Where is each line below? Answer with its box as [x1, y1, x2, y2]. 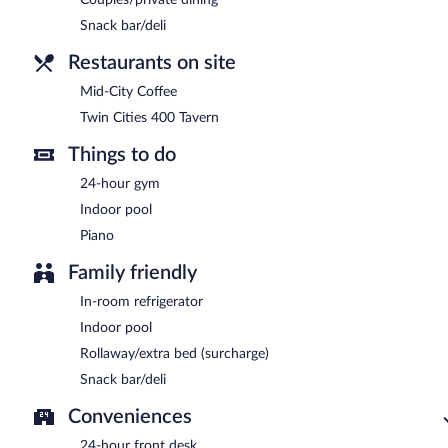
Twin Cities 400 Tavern [80, 110, 219, 125]
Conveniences [68, 406, 192, 427]
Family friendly [68, 262, 197, 283]
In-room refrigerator [80, 294, 203, 309]
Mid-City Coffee [80, 84, 177, 99]
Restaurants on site [68, 52, 236, 73]
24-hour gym [80, 176, 160, 191]
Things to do [68, 144, 176, 165]
